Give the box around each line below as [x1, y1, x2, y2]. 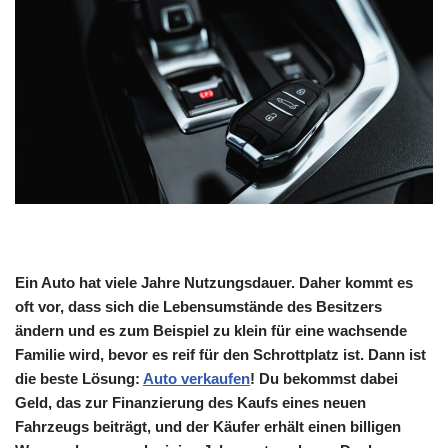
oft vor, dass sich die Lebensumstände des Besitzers [15, 298, 382, 316]
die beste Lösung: [15, 370, 143, 388]
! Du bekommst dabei [250, 370, 398, 388]
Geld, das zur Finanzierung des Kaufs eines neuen [15, 394, 366, 412]
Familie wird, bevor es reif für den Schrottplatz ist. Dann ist [15, 346, 426, 364]
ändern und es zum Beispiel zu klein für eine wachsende [15, 322, 407, 340]
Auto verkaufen [143, 370, 250, 388]
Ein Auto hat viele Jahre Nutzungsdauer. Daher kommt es [15, 274, 413, 292]
